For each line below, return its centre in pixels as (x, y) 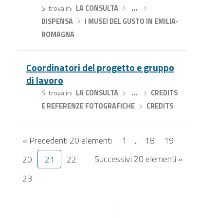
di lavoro (45, 80)
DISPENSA (57, 21)
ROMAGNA (58, 34)
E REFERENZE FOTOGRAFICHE (88, 106)
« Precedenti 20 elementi (67, 140)
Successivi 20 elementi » (139, 159)
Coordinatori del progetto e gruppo (100, 68)
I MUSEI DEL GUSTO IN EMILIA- (132, 21)
